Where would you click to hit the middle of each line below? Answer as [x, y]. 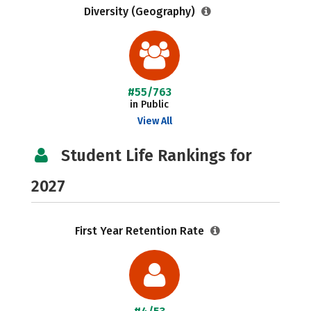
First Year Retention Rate [141, 231]
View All [154, 121]
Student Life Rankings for [157, 155]
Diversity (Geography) [141, 11]
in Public [150, 104]
